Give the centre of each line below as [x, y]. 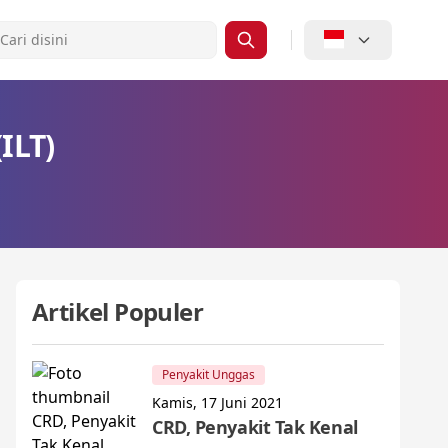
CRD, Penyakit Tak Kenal [255, 427]
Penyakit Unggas [208, 374]
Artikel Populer [117, 311]
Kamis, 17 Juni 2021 [217, 402]
